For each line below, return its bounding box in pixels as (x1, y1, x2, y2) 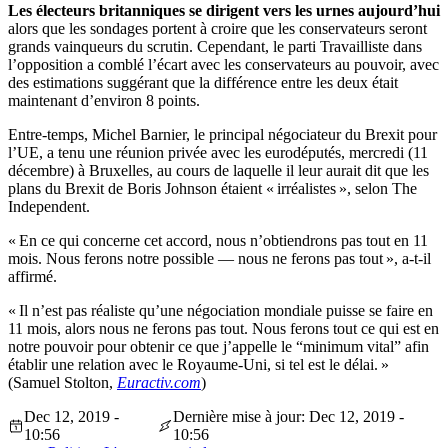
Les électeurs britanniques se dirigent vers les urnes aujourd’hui (8, 2, 440, 20)
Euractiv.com (117, 374, 201, 392)
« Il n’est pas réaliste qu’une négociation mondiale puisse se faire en (8, 302, 433, 320)
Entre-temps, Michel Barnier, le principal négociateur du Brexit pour (8, 126, 437, 144)
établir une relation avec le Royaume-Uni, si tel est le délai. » (8, 356, 389, 374)
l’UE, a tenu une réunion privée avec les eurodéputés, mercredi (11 (8, 144, 428, 162)
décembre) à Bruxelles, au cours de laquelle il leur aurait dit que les (8, 162, 429, 180)
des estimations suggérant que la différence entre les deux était (8, 74, 398, 92)
